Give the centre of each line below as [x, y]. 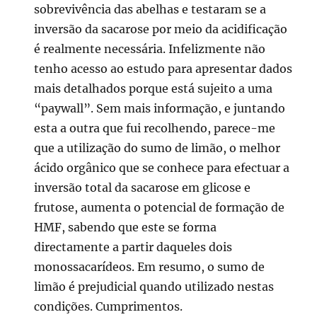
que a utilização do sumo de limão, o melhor [157, 148]
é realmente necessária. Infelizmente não [150, 48]
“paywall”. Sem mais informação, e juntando [160, 108]
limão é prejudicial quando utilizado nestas [154, 286]
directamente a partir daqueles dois [133, 247]
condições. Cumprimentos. [109, 306]
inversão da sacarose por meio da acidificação [161, 29]
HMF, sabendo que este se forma [126, 227]
